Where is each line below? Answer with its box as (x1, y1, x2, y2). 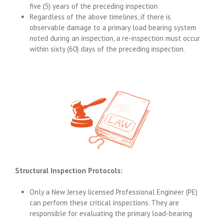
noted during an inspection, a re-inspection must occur (30, 33, 200, 43)
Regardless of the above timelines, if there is (30, 12, 171, 21)
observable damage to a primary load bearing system (30, 22, 197, 32)
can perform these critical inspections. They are (30, 198, 180, 207)
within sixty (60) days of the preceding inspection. (30, 44, 185, 54)
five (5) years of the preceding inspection (30, 1, 158, 11)
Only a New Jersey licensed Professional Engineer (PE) (30, 187, 198, 197)
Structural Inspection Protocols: (15, 165, 123, 175)
